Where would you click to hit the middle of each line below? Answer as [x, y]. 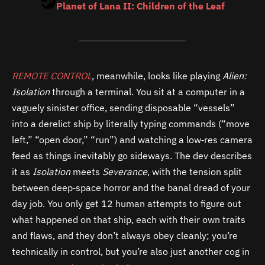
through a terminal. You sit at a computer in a [147, 91]
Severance [125, 171]
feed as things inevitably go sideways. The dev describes [132, 155]
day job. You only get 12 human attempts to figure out [127, 203]
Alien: [235, 75]
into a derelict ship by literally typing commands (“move [131, 123]
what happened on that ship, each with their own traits [129, 219]
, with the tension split [195, 171]
